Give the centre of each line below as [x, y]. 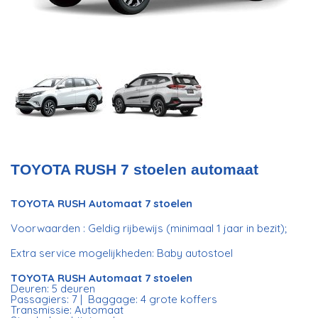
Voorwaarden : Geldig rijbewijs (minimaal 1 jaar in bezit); [149, 229]
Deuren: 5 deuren [53, 289]
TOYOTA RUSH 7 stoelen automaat [135, 170]
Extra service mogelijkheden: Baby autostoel [122, 253]
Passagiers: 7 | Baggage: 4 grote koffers [114, 300]
